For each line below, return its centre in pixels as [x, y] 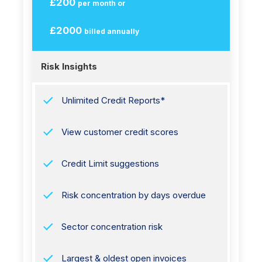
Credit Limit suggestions [110, 163]
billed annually [112, 31]
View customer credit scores [120, 132]
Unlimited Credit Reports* [113, 100]
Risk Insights [69, 66]
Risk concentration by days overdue [133, 195]
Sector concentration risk [112, 227]
